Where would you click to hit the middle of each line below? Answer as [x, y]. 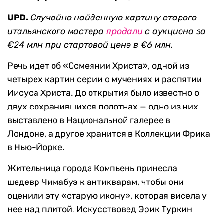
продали [124, 31]
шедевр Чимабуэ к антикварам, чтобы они [96, 182]
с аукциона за [174, 31]
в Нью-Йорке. [36, 148]
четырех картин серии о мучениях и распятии [105, 80]
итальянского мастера [57, 31]
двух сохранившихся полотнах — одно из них [103, 107]
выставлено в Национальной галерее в [89, 120]
